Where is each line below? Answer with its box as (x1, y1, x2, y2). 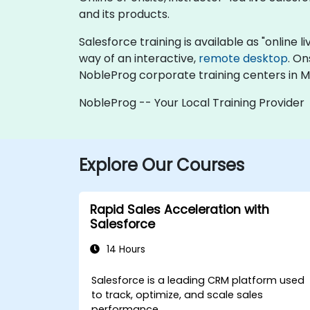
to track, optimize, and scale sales (91, 287, 264, 302)
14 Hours (104, 242, 145, 256)
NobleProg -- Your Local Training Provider (79, 94, 304, 111)
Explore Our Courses (79, 153, 244, 176)
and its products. (79, 6, 170, 22)
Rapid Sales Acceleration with (90, 201, 269, 218)
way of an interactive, (79, 50, 199, 66)
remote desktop (199, 50, 288, 66)
